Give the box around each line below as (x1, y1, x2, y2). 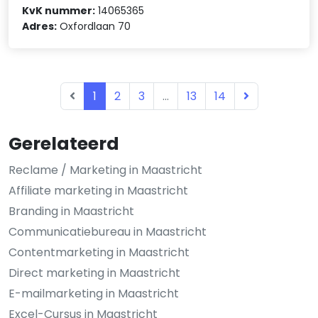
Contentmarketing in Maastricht (9, 243, 190, 261)
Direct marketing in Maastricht (9, 264, 180, 281)
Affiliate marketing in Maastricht (9, 182, 188, 199)
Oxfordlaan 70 (57, 19, 131, 34)
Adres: (22, 19, 57, 34)
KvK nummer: (22, 4, 96, 18)
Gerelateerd (9, 131, 119, 156)
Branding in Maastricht (9, 202, 134, 219)
